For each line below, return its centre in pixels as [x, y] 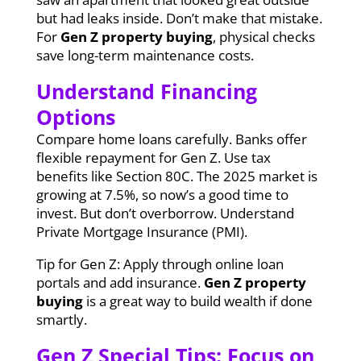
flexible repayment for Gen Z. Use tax [153, 157]
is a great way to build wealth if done [197, 301]
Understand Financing [146, 91]
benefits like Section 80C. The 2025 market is [176, 176]
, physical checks [263, 36]
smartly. [61, 319]
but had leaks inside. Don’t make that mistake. [179, 18]
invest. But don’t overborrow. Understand [165, 213]
